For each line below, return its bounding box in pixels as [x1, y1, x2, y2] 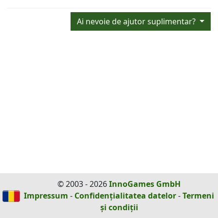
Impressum [24, 190, 68, 201]
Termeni [182, 190, 214, 201]
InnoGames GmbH [109, 179, 181, 189]
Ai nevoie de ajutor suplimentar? [77, 16, 198, 27]
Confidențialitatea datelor [74, 190, 176, 201]
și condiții [100, 202, 138, 213]
